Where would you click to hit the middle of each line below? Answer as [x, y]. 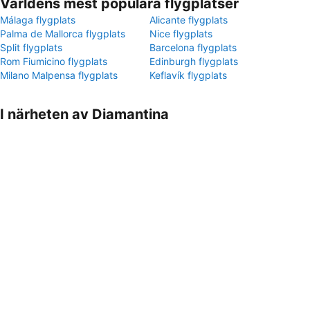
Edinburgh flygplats [194, 61]
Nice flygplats [181, 34]
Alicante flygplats [189, 20]
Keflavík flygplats [188, 75]
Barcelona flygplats [193, 47]
